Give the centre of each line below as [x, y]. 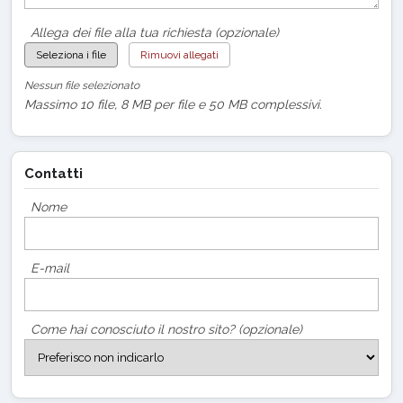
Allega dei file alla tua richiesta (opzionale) [155, 32]
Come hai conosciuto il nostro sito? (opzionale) [166, 329]
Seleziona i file [71, 54]
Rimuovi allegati [179, 54]
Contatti [54, 173]
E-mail [50, 268]
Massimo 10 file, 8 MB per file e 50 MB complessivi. [173, 104]
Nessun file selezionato [82, 85]
